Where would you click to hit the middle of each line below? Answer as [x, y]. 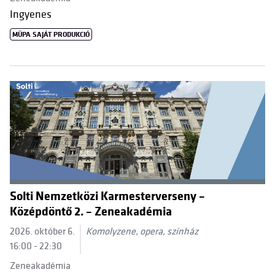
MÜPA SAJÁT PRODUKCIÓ [51, 35]
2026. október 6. [42, 232]
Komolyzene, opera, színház [142, 232]
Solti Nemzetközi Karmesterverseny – [107, 196]
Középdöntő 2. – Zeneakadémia [91, 212]
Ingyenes [31, 14]
